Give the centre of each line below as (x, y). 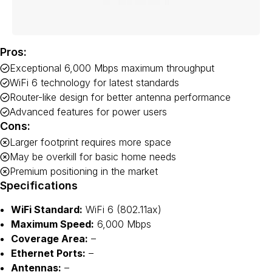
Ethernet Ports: (48, 253)
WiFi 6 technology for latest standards (94, 83)
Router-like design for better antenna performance (120, 97)
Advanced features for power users (88, 112)
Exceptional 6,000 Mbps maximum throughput (112, 68)
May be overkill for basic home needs (93, 157)
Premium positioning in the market (84, 171)
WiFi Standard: (47, 209)
